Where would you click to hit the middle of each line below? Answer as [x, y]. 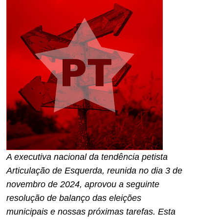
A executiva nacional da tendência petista [87, 157]
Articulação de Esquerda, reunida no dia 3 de [94, 171]
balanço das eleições [100, 198]
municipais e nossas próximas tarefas [80, 212]
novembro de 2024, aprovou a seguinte [83, 185]
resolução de [33, 198]
